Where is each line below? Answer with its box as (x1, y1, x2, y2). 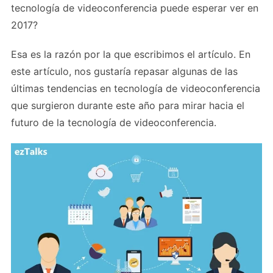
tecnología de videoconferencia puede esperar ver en (11, 1, 258, 14)
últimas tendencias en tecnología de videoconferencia (11, 82, 260, 94)
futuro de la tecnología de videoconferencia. (11, 116, 216, 129)
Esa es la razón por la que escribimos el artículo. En (11, 48, 250, 60)
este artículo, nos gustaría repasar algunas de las (11, 65, 238, 77)
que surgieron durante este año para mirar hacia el (11, 99, 244, 112)
